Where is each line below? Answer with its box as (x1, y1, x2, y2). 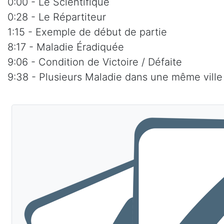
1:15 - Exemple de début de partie (7, 26, 167, 38)
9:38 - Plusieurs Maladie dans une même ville (7, 71, 222, 83)
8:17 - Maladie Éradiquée (7, 41, 124, 53)
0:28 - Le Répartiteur (7, 11, 106, 23)
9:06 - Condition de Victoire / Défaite (7, 56, 182, 68)
